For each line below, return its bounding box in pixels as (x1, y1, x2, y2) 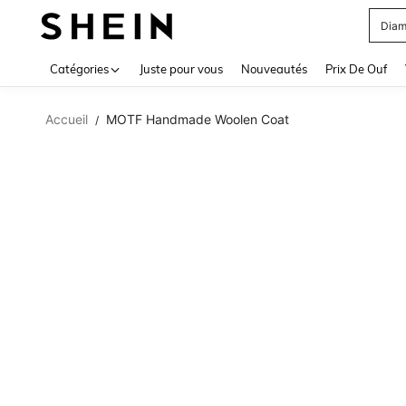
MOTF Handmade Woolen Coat (106, 111, 289, 127)
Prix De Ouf (325, 62, 387, 76)
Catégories (50, 62, 109, 76)
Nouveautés (241, 62, 307, 76)
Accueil (45, 111, 88, 127)
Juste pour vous (140, 62, 223, 76)
